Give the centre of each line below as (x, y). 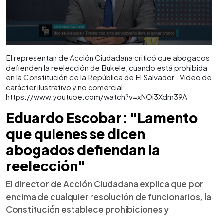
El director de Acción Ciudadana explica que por (105, 184)
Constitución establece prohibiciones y (87, 209)
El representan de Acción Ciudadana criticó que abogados (108, 57)
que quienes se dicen (75, 133)
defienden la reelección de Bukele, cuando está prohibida (107, 67)
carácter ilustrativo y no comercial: (65, 87)
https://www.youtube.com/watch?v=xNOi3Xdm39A (97, 96)
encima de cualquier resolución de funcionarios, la (109, 196)
